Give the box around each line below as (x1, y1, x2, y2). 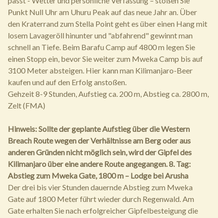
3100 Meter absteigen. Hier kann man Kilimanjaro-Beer (8, 66, 193, 75)
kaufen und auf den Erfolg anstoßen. (8, 77, 127, 87)
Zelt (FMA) (8, 101, 45, 110)
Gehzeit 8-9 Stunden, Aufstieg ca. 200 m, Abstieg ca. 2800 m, (8, 89, 209, 99)
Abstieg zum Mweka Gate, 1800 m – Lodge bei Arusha (8, 171, 188, 181)
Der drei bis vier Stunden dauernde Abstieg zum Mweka (8, 182, 193, 192)
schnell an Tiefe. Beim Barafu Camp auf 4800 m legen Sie (8, 42, 195, 52)
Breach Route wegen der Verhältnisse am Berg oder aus (8, 136, 191, 145)
